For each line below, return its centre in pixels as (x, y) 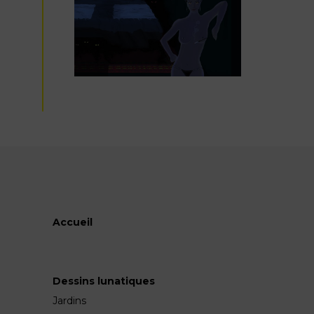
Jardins (69, 301)
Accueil (72, 223)
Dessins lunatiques (103, 281)
